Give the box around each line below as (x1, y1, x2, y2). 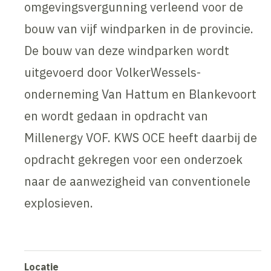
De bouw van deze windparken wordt (24, 42, 230, 59)
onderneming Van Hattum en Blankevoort (24, 86, 257, 103)
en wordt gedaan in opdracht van (24, 108, 209, 125)
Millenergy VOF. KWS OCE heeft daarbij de (24, 129, 258, 146)
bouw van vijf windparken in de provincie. (24, 21, 254, 38)
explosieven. (24, 195, 94, 212)
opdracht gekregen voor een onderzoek (24, 151, 243, 168)
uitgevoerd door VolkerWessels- (24, 64, 201, 81)
